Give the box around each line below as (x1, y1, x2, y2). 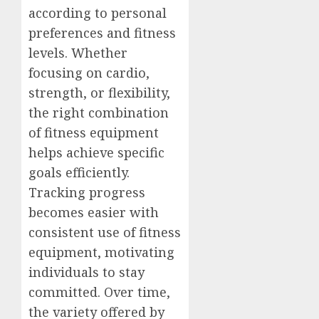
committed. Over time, (28, 283, 170, 300)
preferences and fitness (28, 24, 176, 41)
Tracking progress (28, 184, 145, 201)
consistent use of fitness (28, 224, 181, 241)
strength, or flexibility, (28, 84, 170, 101)
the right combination (28, 104, 169, 121)
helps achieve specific (28, 144, 164, 161)
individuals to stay (28, 263, 145, 281)
